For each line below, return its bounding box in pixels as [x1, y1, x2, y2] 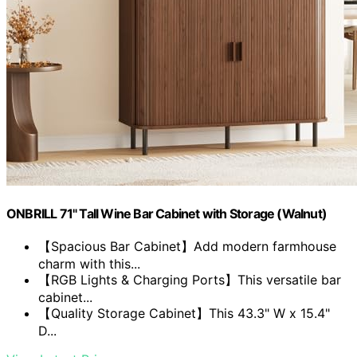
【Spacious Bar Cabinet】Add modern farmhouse [38, 238, 336, 255]
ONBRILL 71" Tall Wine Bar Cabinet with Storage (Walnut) [6, 206, 328, 222]
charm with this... [38, 256, 140, 273]
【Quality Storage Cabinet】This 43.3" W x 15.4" [38, 305, 330, 322]
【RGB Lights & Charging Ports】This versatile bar [38, 272, 341, 288]
